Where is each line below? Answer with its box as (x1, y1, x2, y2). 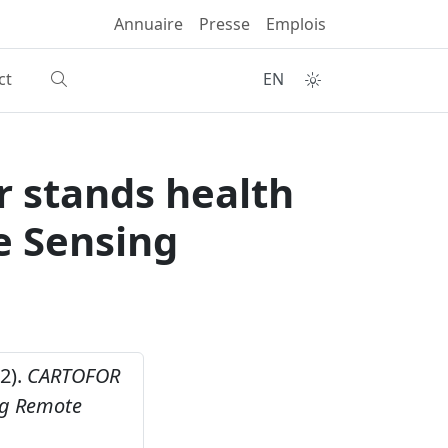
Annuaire (114, 13, 183, 35)
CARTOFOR (27, 361, 120, 389)
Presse (199, 13, 250, 35)
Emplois (266, 13, 326, 35)
